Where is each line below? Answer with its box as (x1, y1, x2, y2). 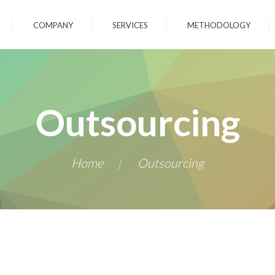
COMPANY (33, 20, 73, 30)
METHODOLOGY (187, 20, 250, 30)
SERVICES (112, 20, 148, 30)
